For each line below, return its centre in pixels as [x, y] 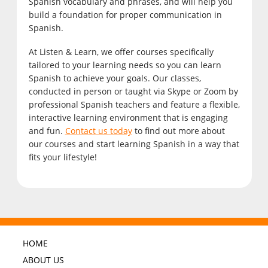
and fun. [47, 131]
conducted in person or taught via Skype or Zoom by [133, 92]
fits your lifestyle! [63, 157]
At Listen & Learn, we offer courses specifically [121, 52]
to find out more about [178, 131]
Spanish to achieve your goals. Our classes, [115, 78]
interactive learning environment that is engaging [128, 118]
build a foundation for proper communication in [125, 15]
